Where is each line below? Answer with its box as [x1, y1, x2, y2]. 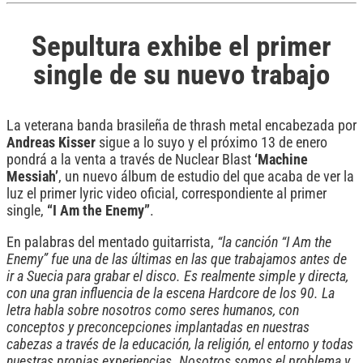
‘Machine [254, 152, 308, 169]
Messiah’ [6, 169, 58, 186]
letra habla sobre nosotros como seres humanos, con [6, 301, 299, 318]
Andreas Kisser [6, 135, 96, 152]
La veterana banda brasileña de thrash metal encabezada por [6, 117, 357, 135]
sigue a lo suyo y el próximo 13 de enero [96, 135, 327, 152]
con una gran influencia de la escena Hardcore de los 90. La [6, 284, 335, 301]
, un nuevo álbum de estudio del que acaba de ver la [58, 169, 354, 186]
